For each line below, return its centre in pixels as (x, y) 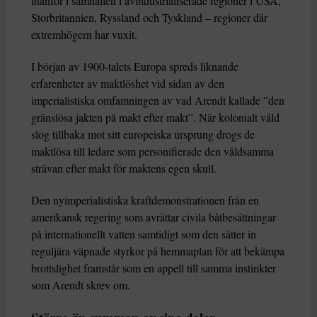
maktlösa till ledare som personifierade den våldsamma (152, 151)
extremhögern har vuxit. (84, 35)
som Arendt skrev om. (81, 285)
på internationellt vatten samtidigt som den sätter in (144, 234)
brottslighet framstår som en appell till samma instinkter (154, 268)
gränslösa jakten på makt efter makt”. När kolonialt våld (155, 117)
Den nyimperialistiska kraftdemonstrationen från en (145, 200)
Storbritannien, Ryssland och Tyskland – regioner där (149, 18)
